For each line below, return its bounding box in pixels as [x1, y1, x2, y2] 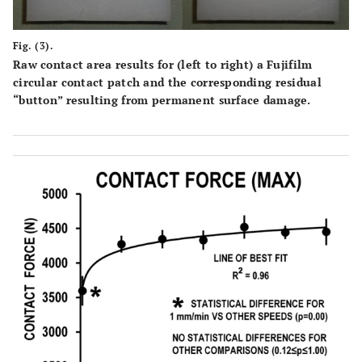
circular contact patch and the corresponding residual [13, 74, 322, 90]
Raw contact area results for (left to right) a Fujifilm [13, 56, 313, 72]
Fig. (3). [13, 39, 54, 52]
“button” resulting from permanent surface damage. [13, 91, 311, 107]
